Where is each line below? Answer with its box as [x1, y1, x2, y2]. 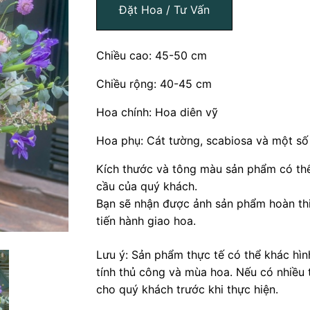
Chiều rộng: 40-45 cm [96, 77, 212, 91]
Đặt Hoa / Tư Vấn [119, 3, 210, 17]
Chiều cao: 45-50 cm [96, 48, 208, 63]
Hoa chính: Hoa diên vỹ [96, 105, 219, 120]
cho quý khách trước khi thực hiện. [96, 282, 279, 297]
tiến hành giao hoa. [96, 214, 197, 228]
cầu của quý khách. [96, 179, 198, 194]
